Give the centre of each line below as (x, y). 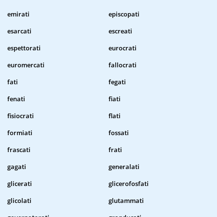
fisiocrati (21, 116)
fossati (119, 133)
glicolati (19, 201)
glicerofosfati (129, 184)
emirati (18, 14)
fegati (117, 82)
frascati (19, 150)
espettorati (24, 48)
